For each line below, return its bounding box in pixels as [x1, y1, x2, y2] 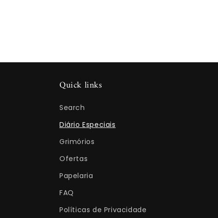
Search [59, 103, 85, 112]
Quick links [59, 78, 102, 93]
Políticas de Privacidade [59, 205, 147, 215]
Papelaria [59, 171, 93, 181]
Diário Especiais [59, 120, 116, 129]
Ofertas [59, 154, 88, 163]
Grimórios [59, 137, 95, 146]
